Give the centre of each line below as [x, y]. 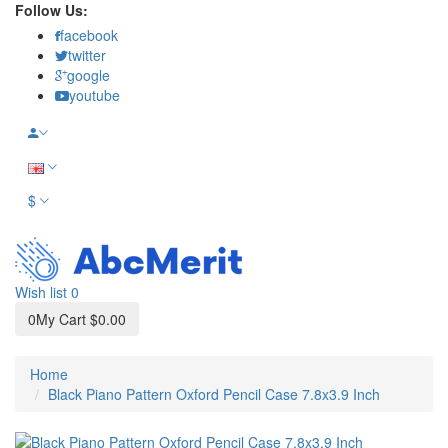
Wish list [43, 292]
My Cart [63, 319]
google [88, 75]
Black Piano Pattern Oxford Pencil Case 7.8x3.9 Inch [214, 394]
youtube [94, 95]
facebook [89, 35]
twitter [87, 55]
